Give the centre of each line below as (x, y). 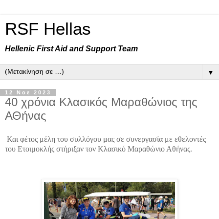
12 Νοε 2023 (28, 92)
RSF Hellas (48, 29)
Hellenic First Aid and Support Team (71, 49)
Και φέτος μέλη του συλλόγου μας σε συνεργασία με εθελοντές (105, 139)
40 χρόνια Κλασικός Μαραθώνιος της (101, 102)
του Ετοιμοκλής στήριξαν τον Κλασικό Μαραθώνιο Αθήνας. (99, 149)
